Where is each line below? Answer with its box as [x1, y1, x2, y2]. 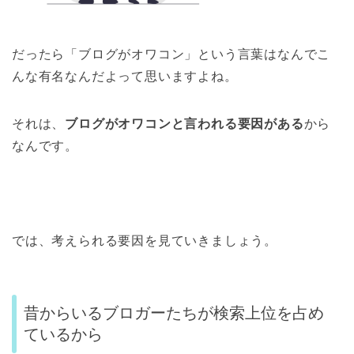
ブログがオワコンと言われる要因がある [65, 116, 304, 130]
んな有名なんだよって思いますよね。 [12, 69, 238, 83]
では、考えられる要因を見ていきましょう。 [12, 233, 277, 247]
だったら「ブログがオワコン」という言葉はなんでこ [12, 47, 331, 61]
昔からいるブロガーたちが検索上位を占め [24, 304, 324, 322]
